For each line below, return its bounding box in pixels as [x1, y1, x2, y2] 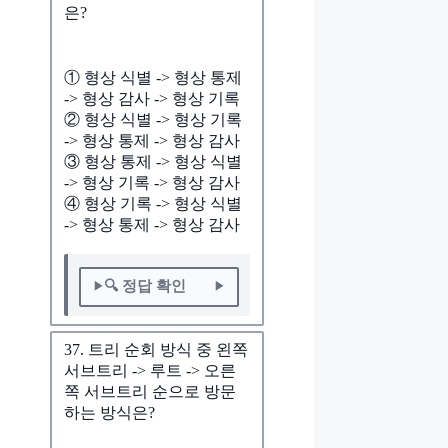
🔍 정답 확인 [103, 278, 186, 295]
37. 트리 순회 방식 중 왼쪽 [64, 340, 248, 358]
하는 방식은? [64, 403, 155, 421]
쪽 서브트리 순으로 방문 [64, 382, 236, 400]
